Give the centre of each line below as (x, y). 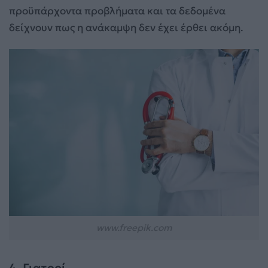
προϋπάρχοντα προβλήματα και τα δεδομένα (117, 11)
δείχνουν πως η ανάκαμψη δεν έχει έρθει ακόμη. (126, 28)
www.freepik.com (134, 228)
